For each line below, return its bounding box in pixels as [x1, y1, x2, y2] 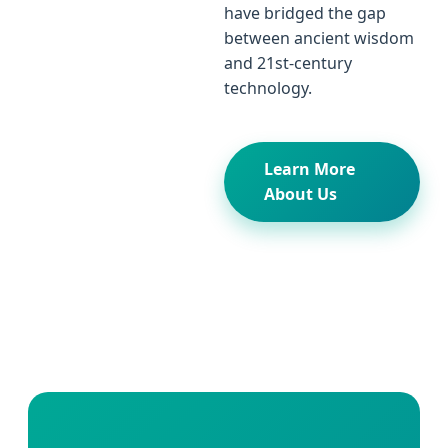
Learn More [264, 158, 355, 181]
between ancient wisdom [224, 27, 414, 50]
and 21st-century [224, 52, 352, 75]
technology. [224, 77, 312, 100]
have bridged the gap [224, 2, 386, 25]
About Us [264, 183, 337, 206]
